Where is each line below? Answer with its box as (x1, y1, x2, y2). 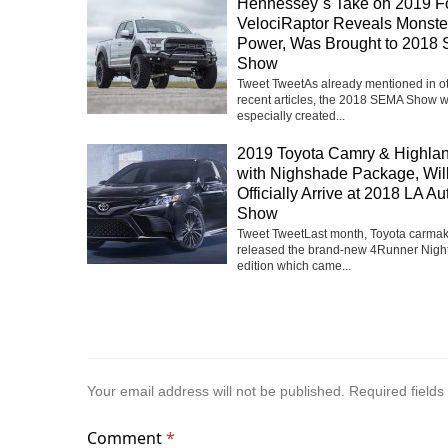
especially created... (237, 108, 345, 123)
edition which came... (237, 258, 351, 273)
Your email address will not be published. (87, 382, 345, 399)
